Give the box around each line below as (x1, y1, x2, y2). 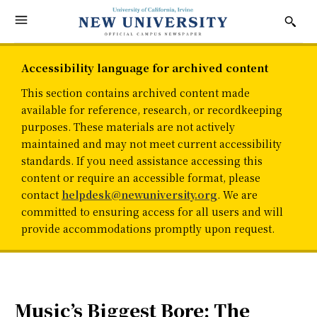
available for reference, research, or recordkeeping (21, 103, 282, 117)
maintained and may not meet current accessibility (21, 137, 282, 151)
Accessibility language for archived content (21, 60, 268, 76)
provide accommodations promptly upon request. (21, 221, 275, 236)
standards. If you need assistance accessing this (21, 154, 263, 168)
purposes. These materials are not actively (21, 120, 235, 134)
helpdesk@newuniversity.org (62, 188, 217, 202)
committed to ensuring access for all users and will (21, 204, 283, 219)
